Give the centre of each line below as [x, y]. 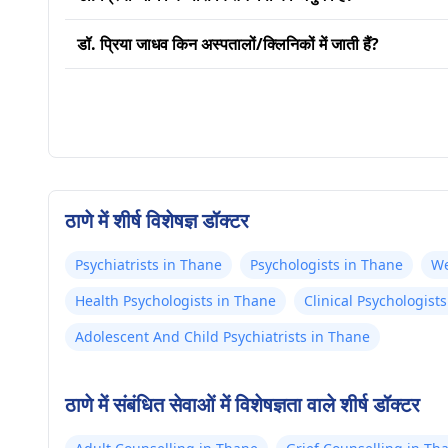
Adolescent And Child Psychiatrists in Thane [222, 336]
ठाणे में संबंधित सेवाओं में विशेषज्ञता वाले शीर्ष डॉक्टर [242, 404]
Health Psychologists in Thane [175, 300]
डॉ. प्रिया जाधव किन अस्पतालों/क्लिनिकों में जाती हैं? [228, 44]
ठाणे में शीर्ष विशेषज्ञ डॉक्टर [157, 220]
